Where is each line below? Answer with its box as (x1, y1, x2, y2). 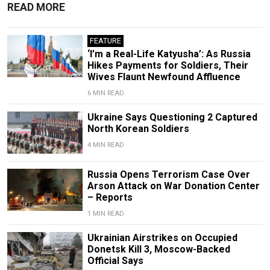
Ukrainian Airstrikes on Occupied (87, 232, 237, 244)
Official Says (87, 255, 143, 267)
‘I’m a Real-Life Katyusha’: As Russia (87, 48, 251, 60)
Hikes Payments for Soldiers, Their (87, 59, 248, 71)
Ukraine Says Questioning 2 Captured (87, 111, 257, 123)
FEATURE (89, 36, 121, 45)
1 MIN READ (87, 210, 124, 218)
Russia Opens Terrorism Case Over (87, 169, 250, 181)
